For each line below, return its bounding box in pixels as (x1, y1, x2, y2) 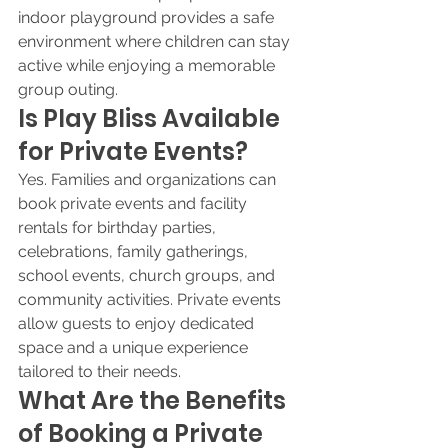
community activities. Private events (18, 290, 285, 309)
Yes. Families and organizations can (18, 170, 280, 189)
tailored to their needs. (18, 362, 181, 381)
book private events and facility (18, 194, 251, 213)
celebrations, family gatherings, (18, 242, 252, 261)
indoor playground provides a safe (18, 8, 278, 27)
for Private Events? (18, 135, 248, 168)
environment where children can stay (18, 32, 294, 51)
